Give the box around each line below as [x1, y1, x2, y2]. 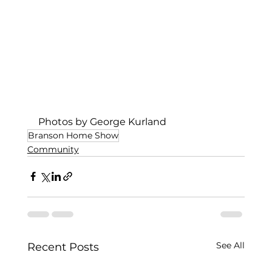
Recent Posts [27, 240, 99, 254]
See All [216, 239, 245, 251]
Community [27, 143, 79, 155]
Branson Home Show [27, 129, 118, 141]
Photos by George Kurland [38, 115, 166, 127]
